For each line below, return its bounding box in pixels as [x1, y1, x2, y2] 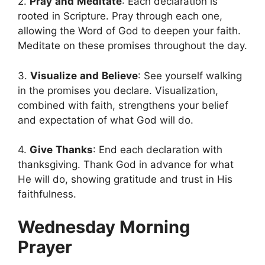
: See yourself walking [138, 69, 242, 82]
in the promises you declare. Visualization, [18, 84, 218, 96]
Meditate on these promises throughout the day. [18, 40, 247, 52]
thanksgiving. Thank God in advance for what [18, 159, 234, 171]
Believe [102, 69, 138, 82]
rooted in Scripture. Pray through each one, [18, 10, 222, 22]
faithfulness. [18, 188, 76, 201]
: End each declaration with [93, 144, 222, 156]
